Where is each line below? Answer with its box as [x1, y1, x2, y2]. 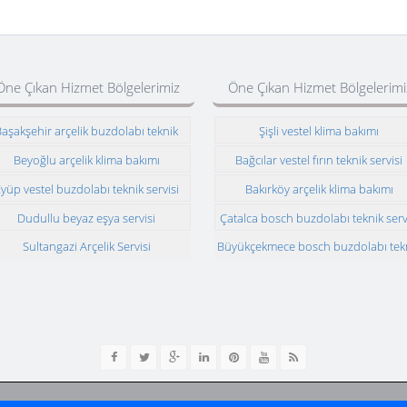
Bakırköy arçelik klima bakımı [244, 180, 393, 197]
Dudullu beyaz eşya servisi [17, 209, 155, 226]
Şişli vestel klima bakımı [259, 122, 379, 139]
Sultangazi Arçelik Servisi [22, 237, 151, 254]
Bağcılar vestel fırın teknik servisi [235, 151, 402, 168]
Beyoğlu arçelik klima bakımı [13, 151, 160, 168]
